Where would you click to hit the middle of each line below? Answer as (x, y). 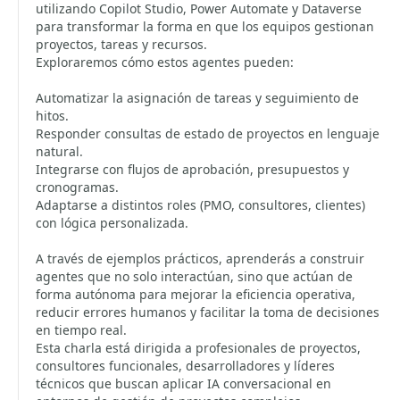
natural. (59, 151)
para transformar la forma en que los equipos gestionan (205, 26)
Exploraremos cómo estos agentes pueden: (165, 62)
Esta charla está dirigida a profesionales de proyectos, (198, 348)
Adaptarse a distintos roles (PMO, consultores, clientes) (200, 205)
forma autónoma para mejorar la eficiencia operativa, (196, 294)
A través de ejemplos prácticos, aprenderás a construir (200, 258)
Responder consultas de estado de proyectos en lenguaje (208, 133)
